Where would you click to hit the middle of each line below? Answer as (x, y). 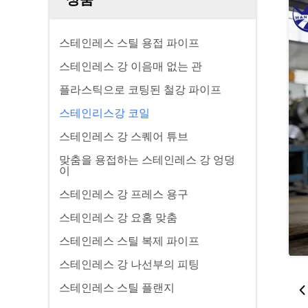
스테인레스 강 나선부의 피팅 (129, 264)
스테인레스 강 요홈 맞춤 (118, 218)
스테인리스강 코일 (104, 113)
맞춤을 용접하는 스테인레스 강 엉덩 (147, 160)
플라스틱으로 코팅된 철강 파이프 (140, 90)
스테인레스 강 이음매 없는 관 (131, 66)
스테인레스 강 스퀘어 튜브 (124, 136)
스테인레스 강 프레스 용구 (124, 194)
